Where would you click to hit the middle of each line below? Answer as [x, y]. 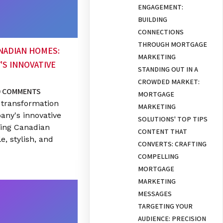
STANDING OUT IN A [168, 69]
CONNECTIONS [161, 32]
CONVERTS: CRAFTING [172, 144]
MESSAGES [155, 194]
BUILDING [153, 20]
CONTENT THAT [163, 132]
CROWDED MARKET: [169, 82]
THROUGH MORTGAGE [173, 45]
